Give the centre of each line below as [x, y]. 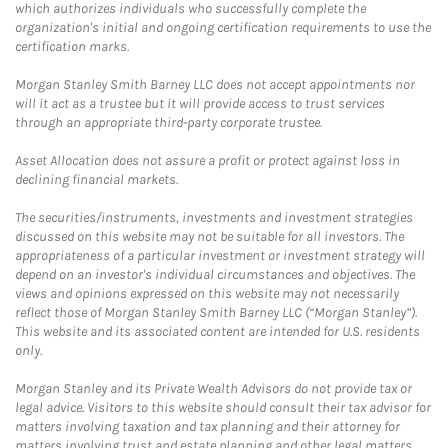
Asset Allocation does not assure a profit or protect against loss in [207, 161]
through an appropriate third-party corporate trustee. [168, 123]
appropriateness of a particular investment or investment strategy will [220, 256]
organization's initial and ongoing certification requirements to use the [223, 28]
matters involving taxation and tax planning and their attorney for [207, 427]
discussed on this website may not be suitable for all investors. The [209, 237]
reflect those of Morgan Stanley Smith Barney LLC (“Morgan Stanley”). [216, 313]
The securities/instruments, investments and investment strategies [214, 218]
